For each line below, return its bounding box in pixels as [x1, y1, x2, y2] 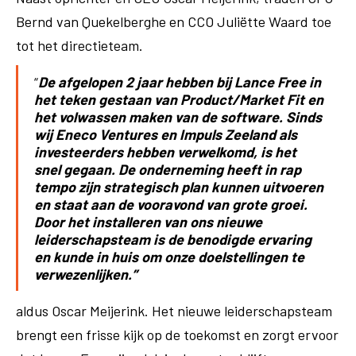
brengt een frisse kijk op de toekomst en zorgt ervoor [16, 326, 339, 343]
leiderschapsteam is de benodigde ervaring [34, 230, 311, 248]
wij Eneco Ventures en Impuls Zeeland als [34, 126, 297, 143]
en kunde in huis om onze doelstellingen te [34, 248, 304, 265]
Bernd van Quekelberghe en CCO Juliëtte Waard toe [16, 13, 331, 30]
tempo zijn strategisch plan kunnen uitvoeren [34, 178, 323, 195]
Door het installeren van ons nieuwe [34, 213, 262, 230]
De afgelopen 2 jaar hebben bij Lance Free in [38, 73, 321, 91]
